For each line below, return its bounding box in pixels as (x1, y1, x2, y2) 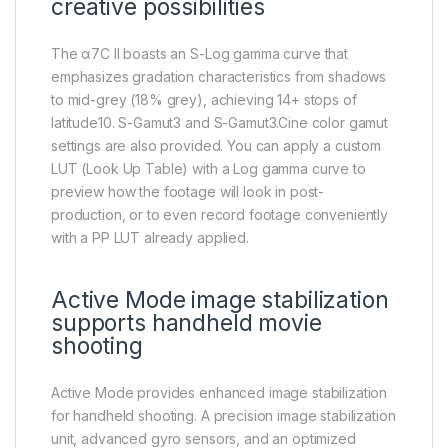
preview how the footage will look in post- (51, 183, 325, 201)
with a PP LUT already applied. (51, 229, 249, 247)
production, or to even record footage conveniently (51, 206, 388, 224)
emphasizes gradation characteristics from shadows (51, 68, 387, 86)
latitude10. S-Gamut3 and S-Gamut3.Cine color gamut (51, 114, 388, 132)
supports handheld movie (51, 309, 322, 337)
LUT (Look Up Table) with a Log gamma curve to (51, 160, 366, 178)
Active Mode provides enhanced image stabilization (51, 384, 388, 401)
